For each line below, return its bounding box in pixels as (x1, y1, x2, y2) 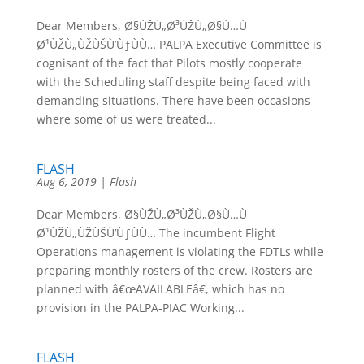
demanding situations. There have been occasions (36, 93, 310, 108)
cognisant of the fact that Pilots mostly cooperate (36, 55, 302, 71)
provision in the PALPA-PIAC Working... (36, 300, 245, 315)
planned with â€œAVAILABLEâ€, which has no (36, 281, 284, 297)
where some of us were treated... (36, 111, 216, 127)
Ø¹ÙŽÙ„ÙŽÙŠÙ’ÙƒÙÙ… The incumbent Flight (36, 225, 275, 240)
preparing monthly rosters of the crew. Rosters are (36, 262, 313, 278)
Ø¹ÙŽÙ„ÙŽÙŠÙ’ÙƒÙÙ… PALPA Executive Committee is (36, 37, 322, 52)
